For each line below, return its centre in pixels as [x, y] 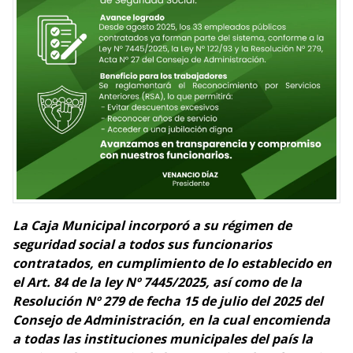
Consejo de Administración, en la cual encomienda [171, 320]
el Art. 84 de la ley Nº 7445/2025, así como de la [157, 282]
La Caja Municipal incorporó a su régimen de [152, 225]
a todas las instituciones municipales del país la [163, 339]
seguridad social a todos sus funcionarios [142, 244]
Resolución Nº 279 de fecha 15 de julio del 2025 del [168, 301]
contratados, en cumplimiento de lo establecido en [172, 263]
